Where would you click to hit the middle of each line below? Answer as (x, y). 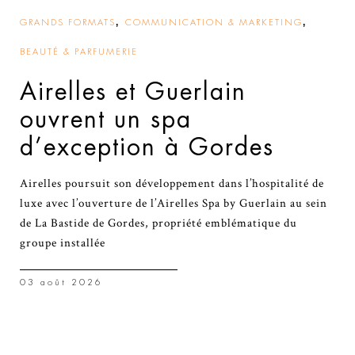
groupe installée (63, 242)
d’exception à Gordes (147, 147)
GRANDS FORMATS (68, 22)
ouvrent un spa (106, 119)
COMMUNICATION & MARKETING (214, 22)
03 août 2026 (61, 282)
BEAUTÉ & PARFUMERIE (79, 52)
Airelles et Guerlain (133, 92)
